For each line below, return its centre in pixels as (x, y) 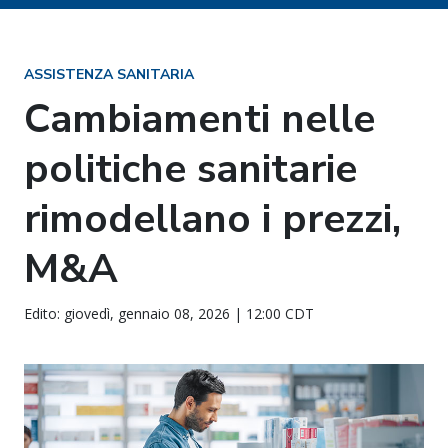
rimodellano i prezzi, (212, 219)
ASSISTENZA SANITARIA (109, 74)
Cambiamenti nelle (199, 119)
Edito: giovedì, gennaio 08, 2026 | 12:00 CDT (169, 313)
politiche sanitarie (190, 169)
